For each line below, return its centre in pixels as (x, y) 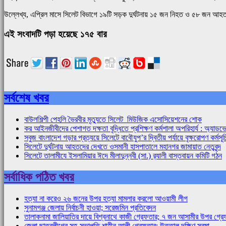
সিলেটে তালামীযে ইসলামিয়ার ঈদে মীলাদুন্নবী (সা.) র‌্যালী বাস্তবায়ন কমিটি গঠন (123, 155)
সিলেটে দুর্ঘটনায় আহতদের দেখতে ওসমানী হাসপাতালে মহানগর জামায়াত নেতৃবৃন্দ (123, 146)
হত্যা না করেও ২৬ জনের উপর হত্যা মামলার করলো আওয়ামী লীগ (106, 198)
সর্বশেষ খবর (26, 98)
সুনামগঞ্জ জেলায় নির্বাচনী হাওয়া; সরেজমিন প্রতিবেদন (90, 207)
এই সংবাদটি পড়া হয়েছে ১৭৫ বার (55, 34)
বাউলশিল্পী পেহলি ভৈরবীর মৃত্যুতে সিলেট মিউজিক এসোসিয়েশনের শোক (113, 119)
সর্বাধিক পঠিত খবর (39, 177)
